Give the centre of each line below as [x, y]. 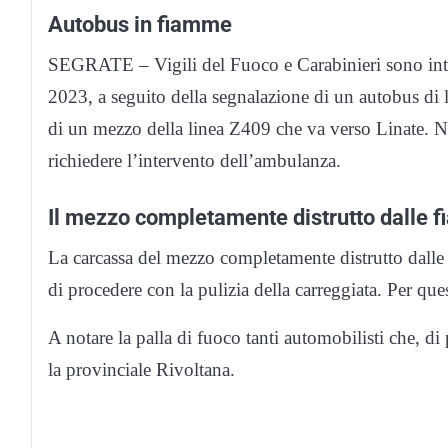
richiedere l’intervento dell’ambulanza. [194, 160]
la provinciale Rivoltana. [141, 369]
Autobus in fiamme [140, 23]
